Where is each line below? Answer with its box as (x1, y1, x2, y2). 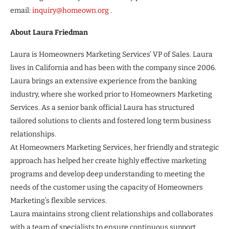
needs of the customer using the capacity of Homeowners (10, 183, 203, 192)
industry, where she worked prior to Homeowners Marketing (10, 90, 212, 99)
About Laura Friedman (10, 28, 88, 37)
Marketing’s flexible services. (10, 196, 107, 205)
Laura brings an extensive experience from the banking (10, 77, 197, 86)
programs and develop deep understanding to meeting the (10, 170, 205, 179)
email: (10, 6, 32, 15)
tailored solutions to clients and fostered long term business (10, 117, 211, 126)
